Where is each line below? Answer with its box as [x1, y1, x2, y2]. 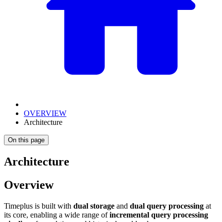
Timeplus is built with [4, 201, 73, 210]
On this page [8, 136, 45, 144]
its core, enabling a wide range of [4, 210, 110, 219]
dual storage [73, 201, 114, 210]
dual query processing [130, 201, 204, 210]
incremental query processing [110, 210, 208, 219]
